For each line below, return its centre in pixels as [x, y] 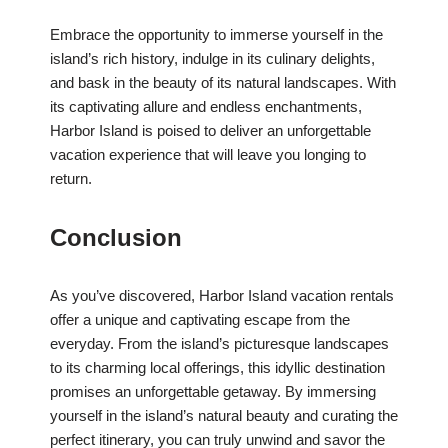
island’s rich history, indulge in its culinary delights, [212, 59]
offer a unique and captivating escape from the [200, 320]
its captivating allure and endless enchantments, [206, 107]
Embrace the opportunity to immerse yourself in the [216, 35]
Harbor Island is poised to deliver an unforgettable [210, 131]
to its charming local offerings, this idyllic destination [217, 368]
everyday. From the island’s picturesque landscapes [219, 344]
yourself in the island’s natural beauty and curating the [224, 416]
